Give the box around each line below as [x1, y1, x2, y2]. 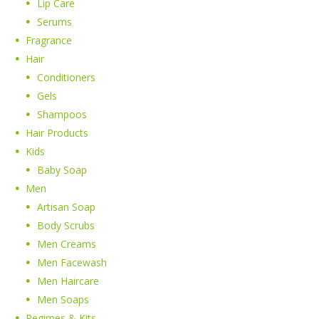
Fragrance [26, 33, 73, 48]
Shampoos [36, 108, 87, 122]
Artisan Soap [36, 200, 95, 214]
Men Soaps [36, 293, 89, 307]
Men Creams [36, 237, 96, 251]
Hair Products [26, 126, 89, 140]
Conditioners [36, 70, 95, 85]
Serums [36, 15, 72, 29]
